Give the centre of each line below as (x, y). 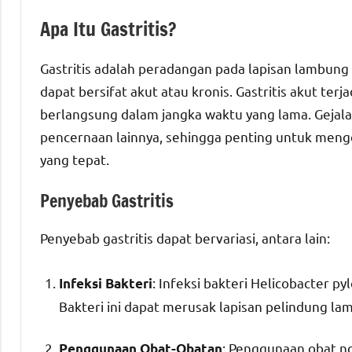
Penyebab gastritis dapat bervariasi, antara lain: (185, 237)
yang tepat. (75, 159)
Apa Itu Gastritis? (108, 29)
